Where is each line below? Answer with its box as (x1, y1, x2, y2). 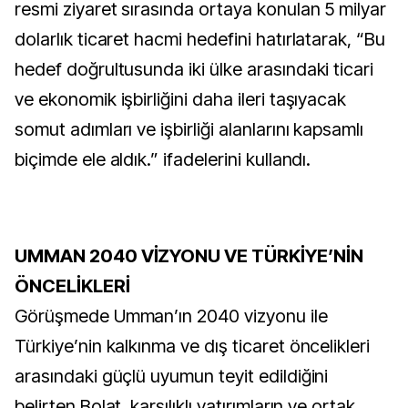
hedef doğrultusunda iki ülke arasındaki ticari (15, 58, 374, 80)
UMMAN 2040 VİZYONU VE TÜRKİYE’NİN (15, 245, 363, 267)
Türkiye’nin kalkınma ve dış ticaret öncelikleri (15, 335, 371, 357)
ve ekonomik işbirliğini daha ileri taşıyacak (15, 88, 347, 110)
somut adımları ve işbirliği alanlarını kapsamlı (15, 118, 364, 140)
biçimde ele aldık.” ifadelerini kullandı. (15, 148, 311, 170)
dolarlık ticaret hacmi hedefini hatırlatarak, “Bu (15, 28, 386, 50)
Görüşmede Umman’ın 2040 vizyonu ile (15, 305, 328, 327)
